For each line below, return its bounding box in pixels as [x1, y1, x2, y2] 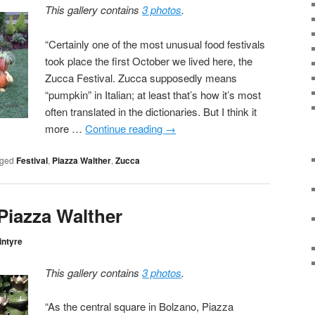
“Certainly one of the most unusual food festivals [45, 36, 266, 51]
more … [45, 120, 86, 136]
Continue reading [85, 120, 166, 136]
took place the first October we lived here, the [45, 53, 253, 68]
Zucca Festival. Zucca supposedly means [45, 70, 238, 85]
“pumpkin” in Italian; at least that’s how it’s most [45, 86, 262, 102]
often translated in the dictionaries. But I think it [45, 103, 257, 119]
